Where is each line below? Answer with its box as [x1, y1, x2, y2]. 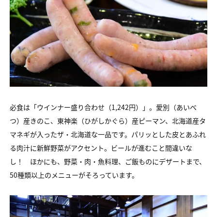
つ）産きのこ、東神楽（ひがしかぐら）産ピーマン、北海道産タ [10, 116, 206, 125]
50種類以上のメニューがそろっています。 [10, 170, 139, 180]
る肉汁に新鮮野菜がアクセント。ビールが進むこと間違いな [10, 143, 192, 153]
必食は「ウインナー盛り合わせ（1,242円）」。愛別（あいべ [10, 102, 197, 112]
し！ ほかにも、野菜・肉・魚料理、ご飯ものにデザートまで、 [10, 156, 206, 166]
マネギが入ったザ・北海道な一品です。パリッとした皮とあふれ [10, 129, 206, 139]
